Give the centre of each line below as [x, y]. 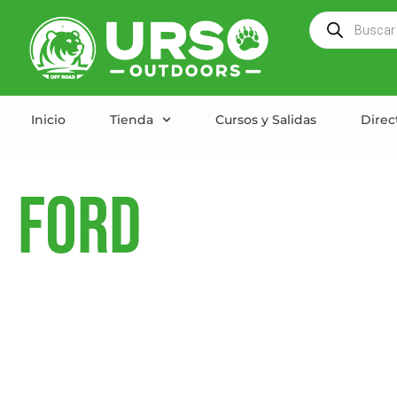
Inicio [48, 119]
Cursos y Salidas [265, 119]
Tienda [132, 119]
